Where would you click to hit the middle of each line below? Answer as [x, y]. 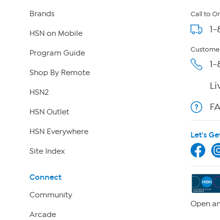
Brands [42, 14]
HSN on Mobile [56, 34]
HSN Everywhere [59, 132]
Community [51, 195]
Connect [45, 177]
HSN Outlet [49, 112]
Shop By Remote [59, 73]
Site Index [47, 151]
